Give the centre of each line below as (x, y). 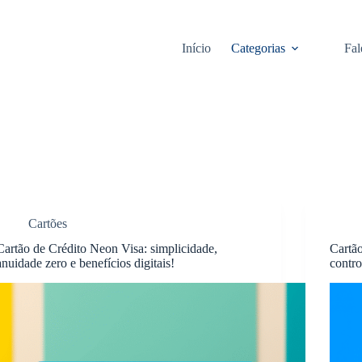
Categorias (259, 48)
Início (197, 48)
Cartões (48, 223)
